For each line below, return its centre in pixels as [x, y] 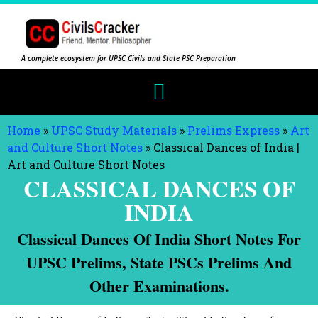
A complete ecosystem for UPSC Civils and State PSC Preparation [128, 58]
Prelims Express [234, 130]
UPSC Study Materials [114, 130]
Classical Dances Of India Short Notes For [159, 239]
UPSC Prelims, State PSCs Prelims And [159, 262]
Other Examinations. [159, 286]
